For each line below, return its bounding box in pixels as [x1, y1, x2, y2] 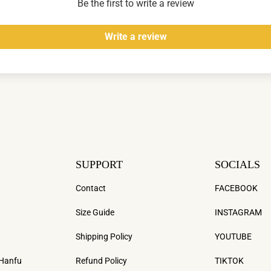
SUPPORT [75, 158, 123, 171]
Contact [75, 183, 106, 193]
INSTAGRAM [215, 207, 263, 217]
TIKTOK [215, 256, 244, 266]
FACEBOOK [215, 183, 258, 193]
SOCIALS [215, 158, 261, 171]
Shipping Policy [75, 232, 132, 241]
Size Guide [75, 207, 114, 217]
